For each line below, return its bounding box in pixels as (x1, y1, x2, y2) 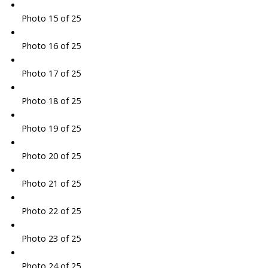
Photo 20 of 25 (21, 150, 81, 162)
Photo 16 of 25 (21, 39, 81, 52)
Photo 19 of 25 (21, 122, 81, 135)
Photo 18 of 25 (21, 95, 81, 107)
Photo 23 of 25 (21, 232, 81, 245)
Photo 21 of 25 (21, 177, 81, 190)
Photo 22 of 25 (21, 205, 81, 217)
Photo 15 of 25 (21, 12, 81, 25)
